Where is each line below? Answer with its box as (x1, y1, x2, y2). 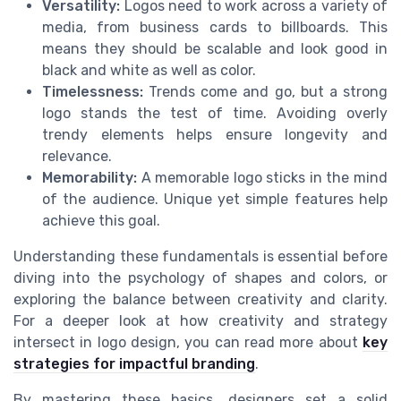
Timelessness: (42, 83, 143, 101)
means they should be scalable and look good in (42, 40, 388, 58)
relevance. (42, 148, 112, 166)
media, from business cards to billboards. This (42, 19, 388, 37)
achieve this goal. (42, 212, 160, 230)
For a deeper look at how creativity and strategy (13, 312, 388, 330)
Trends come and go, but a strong (143, 83, 388, 101)
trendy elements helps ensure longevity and (42, 126, 388, 144)
